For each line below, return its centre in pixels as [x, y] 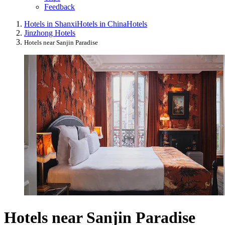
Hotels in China [102, 24]
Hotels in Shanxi [50, 24]
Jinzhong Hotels [50, 33]
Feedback [60, 7]
